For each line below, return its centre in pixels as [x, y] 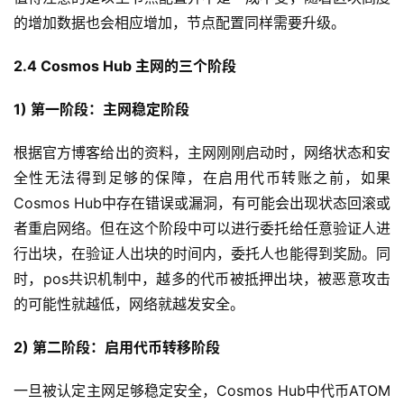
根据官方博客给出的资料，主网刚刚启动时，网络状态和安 [202, 153]
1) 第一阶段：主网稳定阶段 [101, 110]
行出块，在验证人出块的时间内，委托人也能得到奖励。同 [202, 254]
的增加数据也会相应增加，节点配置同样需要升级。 [179, 23]
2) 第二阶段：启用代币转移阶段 [117, 348]
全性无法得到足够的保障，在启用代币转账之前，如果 [202, 178]
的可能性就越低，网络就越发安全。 [129, 304]
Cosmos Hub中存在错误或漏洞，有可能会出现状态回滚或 [202, 203]
